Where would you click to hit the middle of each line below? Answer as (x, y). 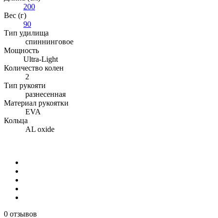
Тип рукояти (25, 85)
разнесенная (45, 94)
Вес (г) (15, 15)
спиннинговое (48, 41)
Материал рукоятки (36, 103)
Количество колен (34, 68)
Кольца (16, 120)
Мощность (21, 50)
